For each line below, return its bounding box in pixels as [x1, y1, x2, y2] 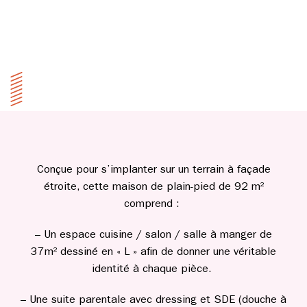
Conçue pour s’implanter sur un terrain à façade [36, 165, 271, 177]
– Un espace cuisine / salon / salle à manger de [35, 230, 272, 242]
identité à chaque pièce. [92, 265, 215, 276]
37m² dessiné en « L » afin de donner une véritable [31, 247, 276, 259]
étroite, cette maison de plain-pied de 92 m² [43, 182, 264, 194]
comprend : [124, 199, 183, 211]
